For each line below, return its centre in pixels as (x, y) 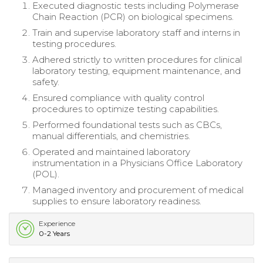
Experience (57, 224)
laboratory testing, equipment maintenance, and (136, 71)
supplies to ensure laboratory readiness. (117, 201)
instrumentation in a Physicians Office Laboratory (137, 163)
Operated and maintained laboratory (111, 152)
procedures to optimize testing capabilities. (126, 109)
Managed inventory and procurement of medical (138, 190)
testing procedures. (74, 44)
